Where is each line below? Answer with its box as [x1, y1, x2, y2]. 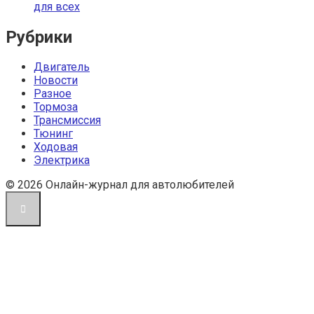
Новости [34, 74, 78, 88]
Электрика [34, 153, 90, 168]
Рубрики [6, 27, 72, 47]
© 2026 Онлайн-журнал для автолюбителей [6, 178, 234, 192]
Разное [34, 87, 71, 101]
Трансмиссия [34, 114, 101, 128]
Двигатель [34, 60, 90, 74]
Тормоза [34, 100, 78, 114]
